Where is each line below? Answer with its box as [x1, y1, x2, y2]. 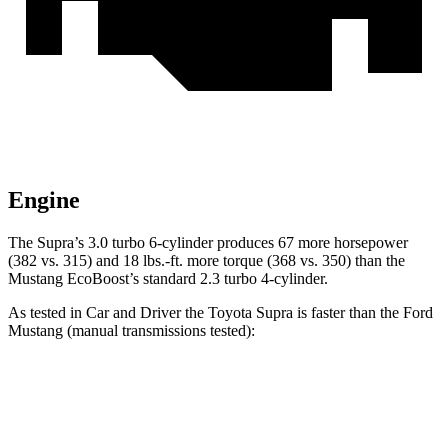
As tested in [8, 304, 86, 322]
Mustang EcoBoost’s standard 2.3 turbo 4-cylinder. [8, 270, 328, 288]
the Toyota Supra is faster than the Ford [181, 304, 433, 322]
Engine [8, 187, 80, 214]
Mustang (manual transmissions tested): [8, 322, 255, 340]
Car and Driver [86, 304, 181, 322]
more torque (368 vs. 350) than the [183, 252, 405, 270]
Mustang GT [219, 386, 288, 401]
